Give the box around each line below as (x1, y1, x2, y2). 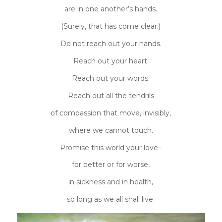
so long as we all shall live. (67, 195, 155, 204)
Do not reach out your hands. (60, 39, 162, 49)
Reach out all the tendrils (67, 91, 154, 100)
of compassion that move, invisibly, (51, 108, 171, 117)
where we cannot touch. (68, 125, 153, 135)
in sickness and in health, (68, 177, 154, 187)
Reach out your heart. (73, 56, 149, 66)
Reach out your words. (72, 74, 150, 83)
